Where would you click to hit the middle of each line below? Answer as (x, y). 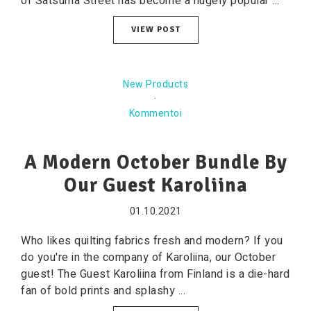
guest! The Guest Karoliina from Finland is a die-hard (155, 274)
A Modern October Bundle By (155, 162)
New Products (155, 84)
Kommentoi (155, 114)
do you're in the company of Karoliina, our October (148, 258)
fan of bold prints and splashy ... (103, 291)
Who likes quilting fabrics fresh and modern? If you (152, 241)
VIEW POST (155, 30)
